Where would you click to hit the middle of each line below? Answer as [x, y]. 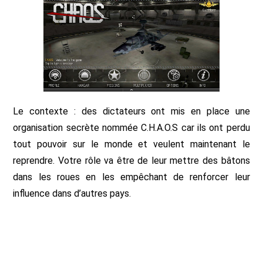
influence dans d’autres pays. [72, 193]
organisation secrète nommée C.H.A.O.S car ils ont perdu [131, 128]
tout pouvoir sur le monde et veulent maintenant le [131, 144]
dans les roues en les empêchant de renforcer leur [131, 177]
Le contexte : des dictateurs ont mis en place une [131, 111]
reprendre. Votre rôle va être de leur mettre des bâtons [131, 161]
